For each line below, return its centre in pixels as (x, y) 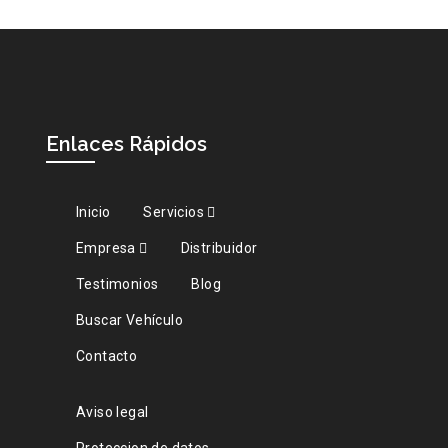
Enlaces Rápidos (126, 143)
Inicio (93, 211)
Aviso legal (112, 411)
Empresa (107, 247)
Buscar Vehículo (129, 319)
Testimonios (117, 283)
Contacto (106, 355)
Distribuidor (219, 247)
